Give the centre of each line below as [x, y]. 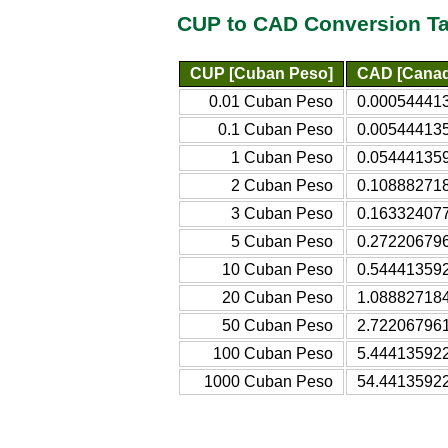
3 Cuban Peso [282, 213]
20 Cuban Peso [277, 297]
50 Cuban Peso [277, 325]
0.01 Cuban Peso [271, 101]
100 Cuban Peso [273, 353]
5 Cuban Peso [282, 241]
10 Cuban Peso [277, 269]
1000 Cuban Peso [268, 381]
